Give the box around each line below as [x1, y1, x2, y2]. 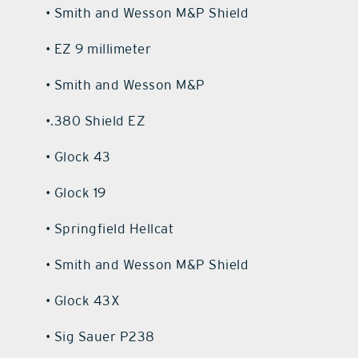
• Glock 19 [45, 184, 106, 201]
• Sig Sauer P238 [45, 328, 155, 344]
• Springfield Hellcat [45, 220, 174, 237]
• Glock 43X [45, 292, 121, 308]
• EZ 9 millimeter [45, 40, 152, 57]
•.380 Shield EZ [45, 112, 146, 129]
